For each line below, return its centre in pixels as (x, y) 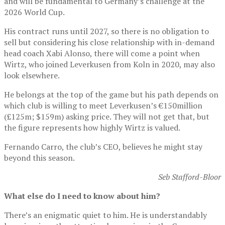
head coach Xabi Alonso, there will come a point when (102, 53)
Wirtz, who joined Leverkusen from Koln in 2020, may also (109, 64)
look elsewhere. (32, 75)
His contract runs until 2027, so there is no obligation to (106, 31)
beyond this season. (39, 157)
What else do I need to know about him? (82, 196)
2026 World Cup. (34, 12)
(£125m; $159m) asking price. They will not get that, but (107, 116)
